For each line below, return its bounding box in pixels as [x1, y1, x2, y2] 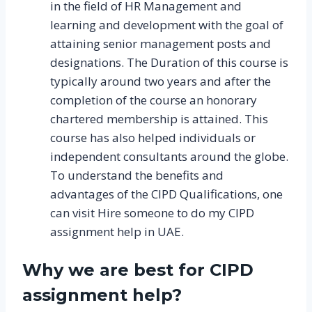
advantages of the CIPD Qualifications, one [50, 185, 283, 202]
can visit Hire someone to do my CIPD [50, 204, 254, 221]
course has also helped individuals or [50, 129, 256, 146]
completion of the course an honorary [50, 91, 257, 108]
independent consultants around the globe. [50, 148, 288, 164]
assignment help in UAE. [50, 223, 184, 240]
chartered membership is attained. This [50, 110, 268, 127]
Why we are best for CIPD [22, 259, 253, 280]
